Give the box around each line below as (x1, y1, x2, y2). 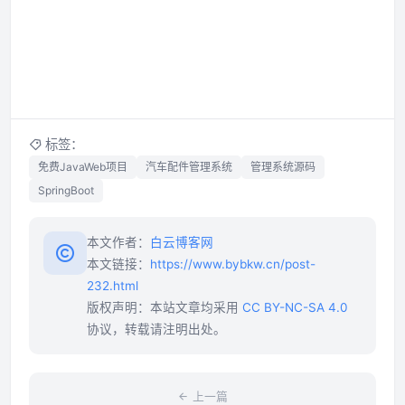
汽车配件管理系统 (146, 160, 232, 174)
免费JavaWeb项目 (38, 160, 127, 174)
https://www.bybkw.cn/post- (150, 257, 316, 272)
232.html (87, 278, 138, 294)
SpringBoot (38, 184, 94, 198)
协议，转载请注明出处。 (87, 322, 226, 337)
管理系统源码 (250, 160, 316, 174)
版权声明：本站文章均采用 (87, 300, 242, 316)
